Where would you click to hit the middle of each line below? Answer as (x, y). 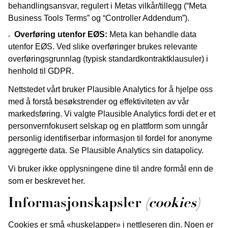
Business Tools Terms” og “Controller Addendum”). (99, 18)
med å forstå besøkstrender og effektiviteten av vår (98, 102)
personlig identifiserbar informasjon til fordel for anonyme (110, 138)
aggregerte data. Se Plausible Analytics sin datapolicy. (106, 150)
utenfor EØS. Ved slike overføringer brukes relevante (103, 47)
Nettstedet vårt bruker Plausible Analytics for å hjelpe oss (110, 89)
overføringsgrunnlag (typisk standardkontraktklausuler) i (108, 59)
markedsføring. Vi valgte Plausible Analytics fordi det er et (112, 114)
